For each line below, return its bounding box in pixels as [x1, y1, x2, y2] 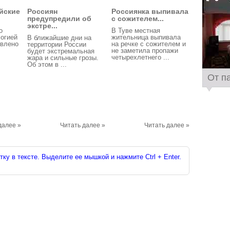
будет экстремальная [27, 47, 94, 55]
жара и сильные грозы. [27, 54, 99, 62]
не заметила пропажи [111, 47, 178, 54]
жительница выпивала [111, 33, 181, 41]
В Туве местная [111, 27, 160, 34]
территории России [27, 41, 86, 48]
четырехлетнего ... [111, 53, 169, 61]
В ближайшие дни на [27, 34, 91, 42]
